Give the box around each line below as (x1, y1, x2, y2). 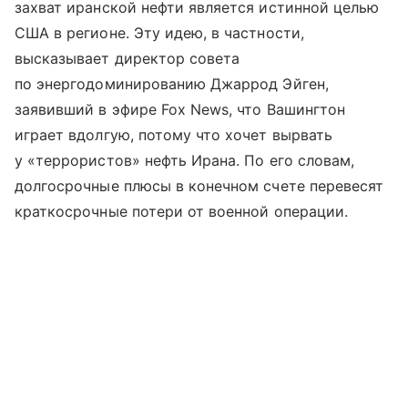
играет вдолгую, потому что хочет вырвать (15, 126, 332, 144)
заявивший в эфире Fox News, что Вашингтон (15, 100, 345, 118)
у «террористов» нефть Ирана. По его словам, (15, 151, 355, 169)
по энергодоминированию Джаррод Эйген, (15, 75, 329, 93)
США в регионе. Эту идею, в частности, (15, 24, 304, 42)
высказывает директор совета (15, 49, 240, 67)
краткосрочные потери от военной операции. (15, 202, 348, 220)
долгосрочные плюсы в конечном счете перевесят (15, 177, 384, 195)
